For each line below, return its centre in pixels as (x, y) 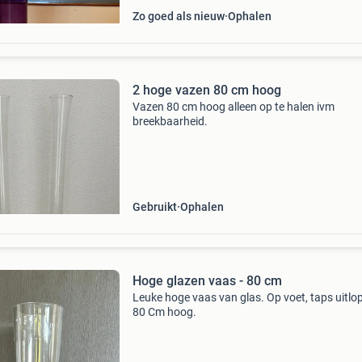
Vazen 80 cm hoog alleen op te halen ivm (233, 107)
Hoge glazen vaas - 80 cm (207, 281)
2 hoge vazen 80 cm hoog (206, 90)
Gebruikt (154, 207)
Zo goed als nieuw (178, 16)
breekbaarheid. (170, 121)
